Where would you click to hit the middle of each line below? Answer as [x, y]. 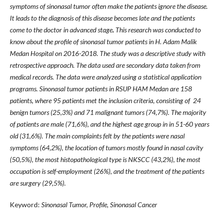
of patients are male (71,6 [45, 124]
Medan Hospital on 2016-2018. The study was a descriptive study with [107, 53]
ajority [197, 112]
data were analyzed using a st [107, 77]
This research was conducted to [158, 29]
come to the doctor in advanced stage [61, 29]
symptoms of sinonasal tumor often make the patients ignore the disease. [109, 6]
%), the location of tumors [91, 147]
